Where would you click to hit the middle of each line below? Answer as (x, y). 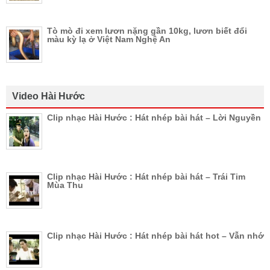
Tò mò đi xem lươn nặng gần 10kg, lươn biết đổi (147, 30)
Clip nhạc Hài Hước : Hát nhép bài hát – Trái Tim (146, 176)
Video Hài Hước (49, 96)
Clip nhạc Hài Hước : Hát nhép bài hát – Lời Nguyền (154, 117)
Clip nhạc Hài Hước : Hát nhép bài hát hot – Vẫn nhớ (155, 235)
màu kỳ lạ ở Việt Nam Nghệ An (109, 39)
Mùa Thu (65, 185)
